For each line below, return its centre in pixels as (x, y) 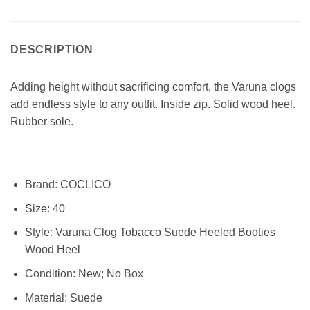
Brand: (41, 185)
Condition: (50, 274)
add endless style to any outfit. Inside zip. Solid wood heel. (153, 104)
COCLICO (84, 185)
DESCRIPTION (52, 49)
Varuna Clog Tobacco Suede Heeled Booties (164, 232)
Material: (46, 298)
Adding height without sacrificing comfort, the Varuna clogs (153, 86)
